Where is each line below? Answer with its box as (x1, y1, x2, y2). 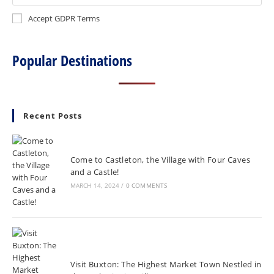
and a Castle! (70, 166, 119, 177)
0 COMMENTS (125, 181, 168, 190)
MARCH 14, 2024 (70, 181, 120, 190)
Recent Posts (23, 110, 82, 121)
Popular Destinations (12, 50, 132, 70)
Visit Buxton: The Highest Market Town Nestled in (70, 259, 262, 270)
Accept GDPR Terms (28, 13, 100, 24)
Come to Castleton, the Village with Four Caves (70, 154, 251, 165)
